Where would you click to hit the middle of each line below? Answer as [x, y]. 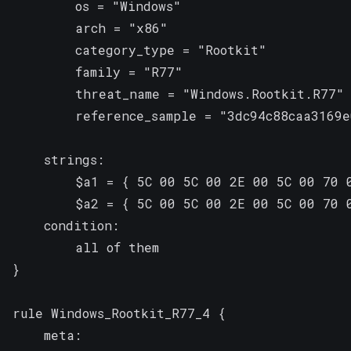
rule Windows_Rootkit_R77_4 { [119, 313]
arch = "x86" [90, 27]
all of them [86, 247]
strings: [58, 159]
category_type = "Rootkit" [139, 49]
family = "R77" [98, 71]
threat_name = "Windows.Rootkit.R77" [178, 93]
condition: [66, 225]
